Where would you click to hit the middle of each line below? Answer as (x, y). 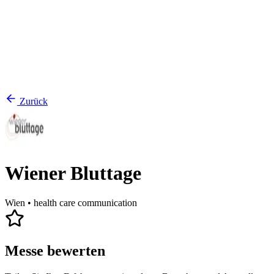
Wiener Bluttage (73, 173)
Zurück (34, 102)
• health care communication (82, 203)
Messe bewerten (55, 251)
